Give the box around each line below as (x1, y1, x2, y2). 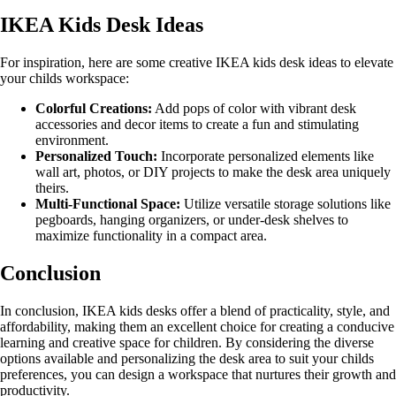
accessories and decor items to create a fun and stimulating (35, 117, 359, 133)
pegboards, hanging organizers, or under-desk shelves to (35, 212, 348, 228)
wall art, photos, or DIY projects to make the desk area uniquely (35, 164, 391, 180)
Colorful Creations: (35, 101, 152, 117)
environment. (35, 133, 109, 148)
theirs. (35, 180, 69, 196)
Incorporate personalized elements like (157, 148, 374, 164)
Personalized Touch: (35, 148, 157, 164)
